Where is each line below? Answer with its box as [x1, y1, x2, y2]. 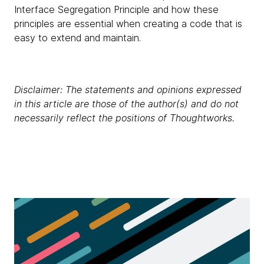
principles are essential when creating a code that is [14, 17, 242, 29]
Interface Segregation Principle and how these [14, 3, 219, 15]
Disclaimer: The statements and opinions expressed [14, 83, 242, 95]
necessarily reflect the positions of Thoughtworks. [14, 111, 235, 124]
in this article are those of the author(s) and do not [14, 97, 239, 110]
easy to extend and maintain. [14, 31, 141, 44]
